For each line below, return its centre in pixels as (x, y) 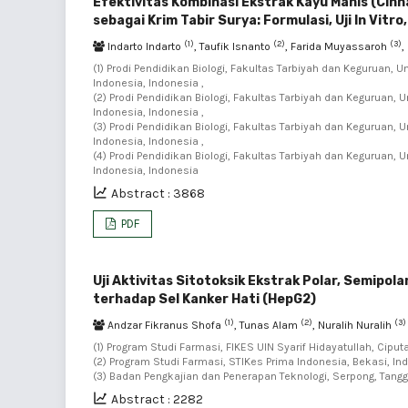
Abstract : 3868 (158, 194)
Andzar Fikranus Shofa (164, 325)
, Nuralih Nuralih (353, 325)
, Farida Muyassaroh (337, 46)
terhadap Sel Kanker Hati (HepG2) (204, 299)
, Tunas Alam (267, 325)
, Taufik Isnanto (234, 46)
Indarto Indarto (144, 46)
